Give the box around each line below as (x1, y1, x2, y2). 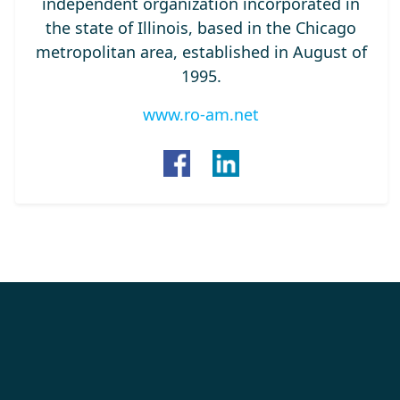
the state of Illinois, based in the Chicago (46, 17, 357, 38)
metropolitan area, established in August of (35, 41, 367, 62)
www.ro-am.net (143, 104, 260, 125)
